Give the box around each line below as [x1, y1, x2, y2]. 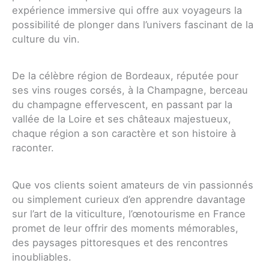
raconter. [12, 142, 54, 154]
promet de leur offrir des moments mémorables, [12, 222, 238, 235]
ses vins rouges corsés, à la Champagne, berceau [12, 84, 248, 97]
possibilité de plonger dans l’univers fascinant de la [12, 18, 253, 31]
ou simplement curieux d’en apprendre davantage [12, 193, 246, 206]
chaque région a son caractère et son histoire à [12, 127, 236, 140]
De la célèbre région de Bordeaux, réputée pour [12, 70, 238, 82]
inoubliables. [12, 251, 71, 264]
